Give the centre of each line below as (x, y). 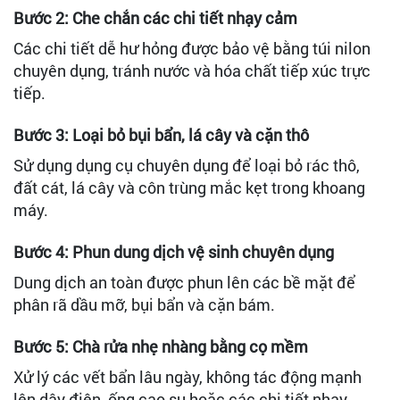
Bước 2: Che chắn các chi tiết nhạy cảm (155, 17)
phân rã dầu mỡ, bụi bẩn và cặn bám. (144, 304)
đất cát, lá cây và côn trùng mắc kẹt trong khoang (189, 187)
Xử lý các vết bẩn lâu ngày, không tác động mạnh (187, 376)
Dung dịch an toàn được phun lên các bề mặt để (184, 282)
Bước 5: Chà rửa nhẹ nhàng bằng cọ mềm (161, 346)
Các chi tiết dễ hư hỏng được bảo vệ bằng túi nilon (192, 48)
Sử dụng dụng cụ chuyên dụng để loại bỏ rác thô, (187, 165)
